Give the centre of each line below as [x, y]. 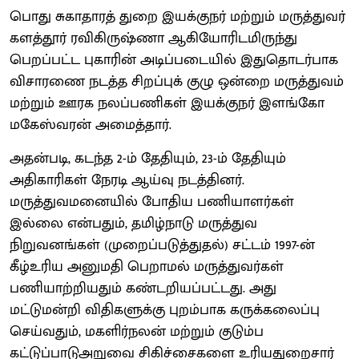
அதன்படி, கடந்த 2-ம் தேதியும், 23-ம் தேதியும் [148, 158]
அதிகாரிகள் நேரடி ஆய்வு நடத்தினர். [127, 180]
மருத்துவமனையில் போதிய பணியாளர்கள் [152, 202]
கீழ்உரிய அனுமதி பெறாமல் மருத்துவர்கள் [147, 266]
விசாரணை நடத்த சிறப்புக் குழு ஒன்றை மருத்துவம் [177, 81]
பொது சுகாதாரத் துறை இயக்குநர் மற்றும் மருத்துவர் [177, 16]
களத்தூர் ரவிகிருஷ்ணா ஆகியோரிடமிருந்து [153, 38]
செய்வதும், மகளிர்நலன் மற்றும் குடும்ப [137, 331]
